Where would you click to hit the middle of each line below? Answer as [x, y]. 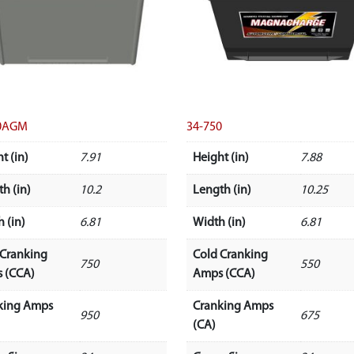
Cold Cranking [230, 255]
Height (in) [220, 158]
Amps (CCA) [224, 274]
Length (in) [222, 190]
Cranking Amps [233, 306]
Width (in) [219, 222]
